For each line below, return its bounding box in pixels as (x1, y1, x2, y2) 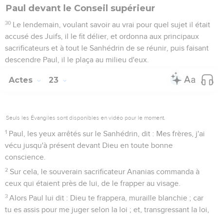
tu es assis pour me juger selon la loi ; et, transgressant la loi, (5, 205, 209, 214)
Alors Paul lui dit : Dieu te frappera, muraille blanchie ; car (9, 194, 204, 202)
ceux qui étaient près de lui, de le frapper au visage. (5, 179, 181, 187)
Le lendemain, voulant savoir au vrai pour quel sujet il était (13, 20, 211, 29)
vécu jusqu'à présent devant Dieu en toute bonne (5, 141, 173, 149)
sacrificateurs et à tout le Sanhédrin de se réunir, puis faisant (5, 44, 209, 52)
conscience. (5, 153, 46, 161)
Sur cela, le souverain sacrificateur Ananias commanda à (10, 167, 200, 176)
